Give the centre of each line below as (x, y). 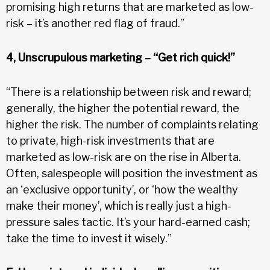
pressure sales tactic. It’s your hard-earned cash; (128, 222)
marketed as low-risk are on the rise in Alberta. (124, 157)
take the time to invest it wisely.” (89, 238)
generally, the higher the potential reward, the (123, 108)
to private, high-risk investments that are (110, 140)
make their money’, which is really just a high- (119, 206)
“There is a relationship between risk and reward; (129, 92)
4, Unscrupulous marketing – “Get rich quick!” (121, 57)
